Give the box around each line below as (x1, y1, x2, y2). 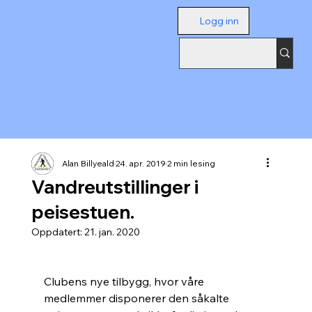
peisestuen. (31, 201, 134, 224)
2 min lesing (166, 158, 215, 169)
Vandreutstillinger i (31, 175, 198, 199)
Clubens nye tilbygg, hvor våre (43, 274, 207, 289)
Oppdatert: (31, 226, 84, 239)
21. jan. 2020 (84, 226, 140, 239)
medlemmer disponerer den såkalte (43, 291, 232, 306)
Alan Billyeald (61, 158, 114, 169)
